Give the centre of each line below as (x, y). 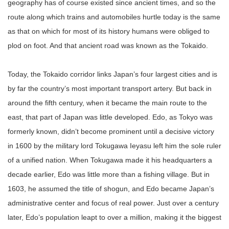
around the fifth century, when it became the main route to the (107, 103)
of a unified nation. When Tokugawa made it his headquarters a (110, 160)
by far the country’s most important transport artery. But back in (110, 88)
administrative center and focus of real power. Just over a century (113, 203)
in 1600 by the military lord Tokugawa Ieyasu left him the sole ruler (114, 146)
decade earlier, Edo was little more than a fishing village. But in (109, 174)
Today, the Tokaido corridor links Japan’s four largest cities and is (112, 74)
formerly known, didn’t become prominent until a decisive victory (111, 131)
